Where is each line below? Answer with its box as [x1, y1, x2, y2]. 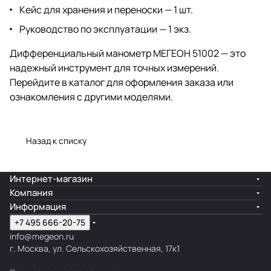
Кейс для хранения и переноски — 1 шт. [19, 2, 193, 16]
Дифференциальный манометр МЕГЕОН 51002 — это [10, 46, 246, 60]
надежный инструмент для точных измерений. [10, 60, 219, 74]
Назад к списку [26, 134, 87, 146]
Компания [10, 186, 53, 199]
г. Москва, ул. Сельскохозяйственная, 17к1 [10, 243, 180, 254]
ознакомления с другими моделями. [10, 90, 173, 103]
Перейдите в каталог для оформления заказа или [10, 75, 233, 89]
